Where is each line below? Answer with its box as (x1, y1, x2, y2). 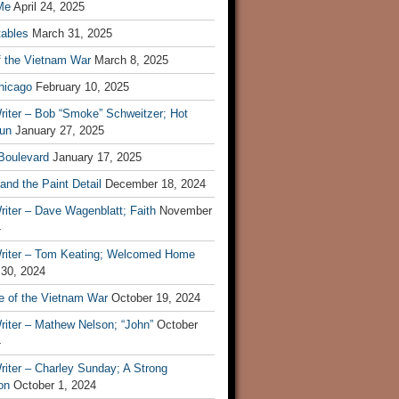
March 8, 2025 (94, 53, 168, 67)
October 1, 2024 (13, 379, 96, 392)
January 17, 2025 (53, 151, 142, 164)
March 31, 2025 (32, 27, 112, 40)
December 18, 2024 (105, 177, 206, 191)
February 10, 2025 (36, 80, 129, 94)
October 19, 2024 (111, 291, 200, 305)
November (159, 204, 212, 217)
